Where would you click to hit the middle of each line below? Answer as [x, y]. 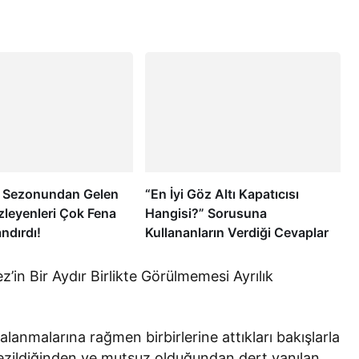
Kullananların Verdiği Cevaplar [236, 232]
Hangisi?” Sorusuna [206, 213]
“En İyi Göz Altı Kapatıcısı [222, 194]
